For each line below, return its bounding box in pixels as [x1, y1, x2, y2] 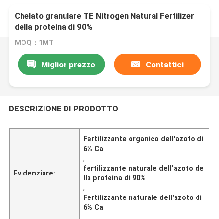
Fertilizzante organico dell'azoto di [83, 134, 204, 143]
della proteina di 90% [15, 22, 93, 32]
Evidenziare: [13, 169, 56, 177]
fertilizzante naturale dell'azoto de [83, 164, 204, 172]
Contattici [145, 59, 184, 69]
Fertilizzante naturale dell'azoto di [83, 193, 202, 201]
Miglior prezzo [41, 59, 95, 69]
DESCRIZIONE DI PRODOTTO [8, 103, 118, 113]
